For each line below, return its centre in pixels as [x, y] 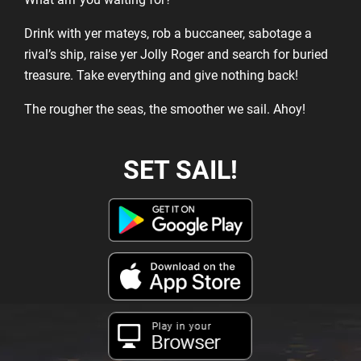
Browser [186, 342]
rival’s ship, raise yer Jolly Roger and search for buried [176, 54]
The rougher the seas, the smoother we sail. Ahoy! [165, 109]
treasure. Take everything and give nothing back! [161, 75]
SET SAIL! [180, 170]
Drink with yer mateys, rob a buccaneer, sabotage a [168, 33]
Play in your [182, 326]
